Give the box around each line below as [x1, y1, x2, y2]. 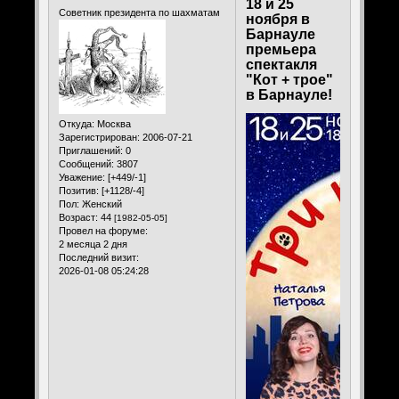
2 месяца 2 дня [58, 238, 127, 249]
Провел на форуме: [58, 224, 148, 236]
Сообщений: [58, 158, 114, 169]
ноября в [245, 12, 310, 28]
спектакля [245, 57, 317, 73]
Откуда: [58, 118, 94, 129]
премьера [245, 42, 316, 58]
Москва [94, 118, 131, 129]
